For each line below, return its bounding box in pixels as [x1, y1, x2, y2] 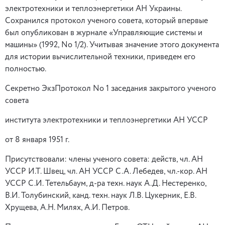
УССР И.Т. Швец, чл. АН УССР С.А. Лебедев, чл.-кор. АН [5, 168, 207, 176]
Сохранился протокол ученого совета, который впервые [5, 17, 208, 25]
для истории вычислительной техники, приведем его [5, 53, 195, 61]
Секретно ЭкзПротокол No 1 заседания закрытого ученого [5, 85, 216, 93]
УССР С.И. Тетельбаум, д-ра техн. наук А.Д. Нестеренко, [5, 180, 206, 188]
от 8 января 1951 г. [5, 136, 69, 144]
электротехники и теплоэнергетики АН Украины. [5, 5, 181, 13]
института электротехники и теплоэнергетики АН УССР [5, 117, 208, 125]
